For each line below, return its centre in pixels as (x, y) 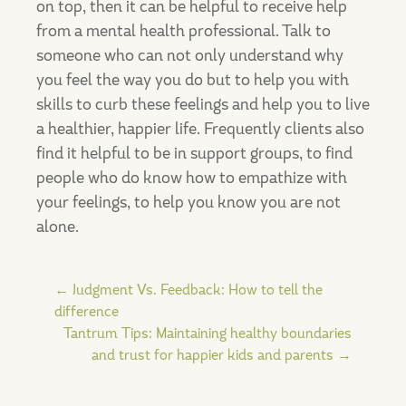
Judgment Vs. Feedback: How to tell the (196, 290)
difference (87, 311)
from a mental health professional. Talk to (184, 31)
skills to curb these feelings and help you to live (203, 104)
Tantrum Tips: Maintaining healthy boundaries (208, 333)
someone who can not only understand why (190, 55)
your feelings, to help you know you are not (188, 202)
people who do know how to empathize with (192, 178)
